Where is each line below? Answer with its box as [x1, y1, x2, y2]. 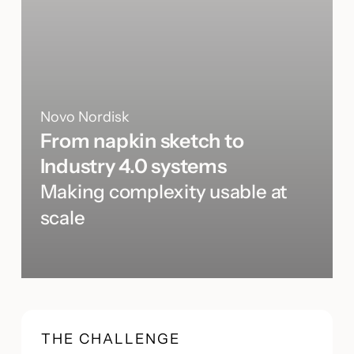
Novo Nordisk [40, 108, 130, 126]
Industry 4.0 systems [40, 154, 227, 178]
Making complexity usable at [40, 180, 288, 203]
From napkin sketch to [40, 129, 244, 153]
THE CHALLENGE [40, 330, 180, 348]
